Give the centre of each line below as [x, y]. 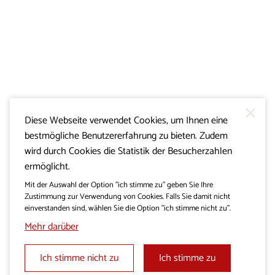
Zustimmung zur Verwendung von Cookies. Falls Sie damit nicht [127, 196]
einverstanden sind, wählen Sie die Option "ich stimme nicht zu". [128, 208]
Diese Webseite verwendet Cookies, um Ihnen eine [126, 120]
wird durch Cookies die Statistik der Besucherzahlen [128, 151]
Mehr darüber [52, 227]
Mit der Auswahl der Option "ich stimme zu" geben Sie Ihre [119, 185]
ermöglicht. [47, 166]
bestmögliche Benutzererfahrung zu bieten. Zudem [126, 136]
